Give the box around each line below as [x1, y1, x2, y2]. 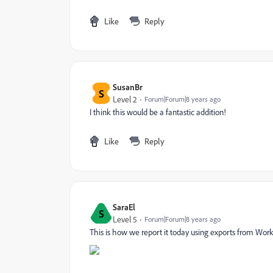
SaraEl [113, 202, 135, 212]
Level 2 [113, 94, 137, 105]
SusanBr [113, 82, 143, 92]
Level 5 [113, 214, 137, 225]
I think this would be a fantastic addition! [90, 107, 226, 118]
